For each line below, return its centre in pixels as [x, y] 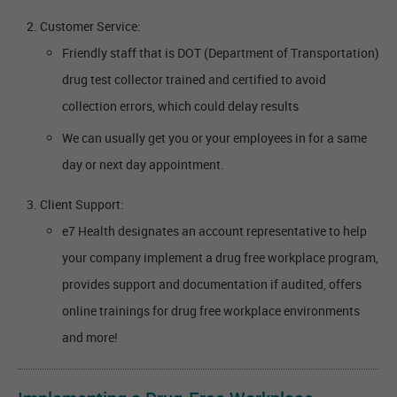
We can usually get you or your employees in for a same [214, 138]
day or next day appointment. [143, 165]
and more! [90, 338]
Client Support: [82, 205]
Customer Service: [90, 27]
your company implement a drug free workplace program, [220, 258]
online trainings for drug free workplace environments [211, 311]
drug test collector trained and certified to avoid [194, 80]
